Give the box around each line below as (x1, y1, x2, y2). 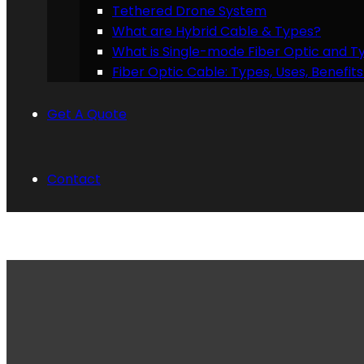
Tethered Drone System (112, 2, 266, 20)
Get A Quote (47, 105, 127, 123)
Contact (47, 170, 101, 188)
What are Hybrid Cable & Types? (112, 22, 321, 41)
